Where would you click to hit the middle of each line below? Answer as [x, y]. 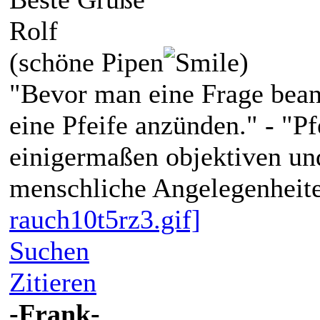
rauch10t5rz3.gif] [105, 219]
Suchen [49, 250]
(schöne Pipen [86, 62]
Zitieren [53, 282]
